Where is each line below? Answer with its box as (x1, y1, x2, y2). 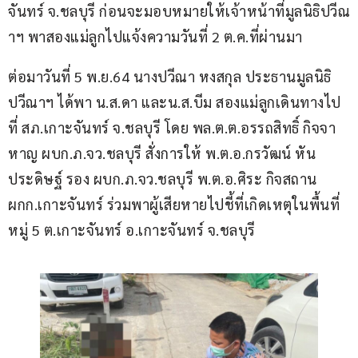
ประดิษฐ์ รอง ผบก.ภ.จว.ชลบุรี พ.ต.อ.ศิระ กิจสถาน (8, 169, 320, 189)
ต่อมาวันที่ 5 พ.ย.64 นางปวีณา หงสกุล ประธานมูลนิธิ (8, 67, 332, 86)
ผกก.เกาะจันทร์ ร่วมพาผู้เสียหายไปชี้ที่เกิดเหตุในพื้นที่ (8, 195, 340, 214)
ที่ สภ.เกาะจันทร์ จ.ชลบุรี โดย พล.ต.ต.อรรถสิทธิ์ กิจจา (8, 118, 336, 137)
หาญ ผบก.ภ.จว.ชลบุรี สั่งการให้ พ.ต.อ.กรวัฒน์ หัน (8, 144, 316, 163)
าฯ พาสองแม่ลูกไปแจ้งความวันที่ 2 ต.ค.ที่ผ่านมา (8, 27, 303, 46)
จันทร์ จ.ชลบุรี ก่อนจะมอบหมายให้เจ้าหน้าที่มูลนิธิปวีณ (8, 2, 350, 21)
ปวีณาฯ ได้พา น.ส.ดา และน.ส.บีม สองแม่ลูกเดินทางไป (8, 93, 341, 112)
